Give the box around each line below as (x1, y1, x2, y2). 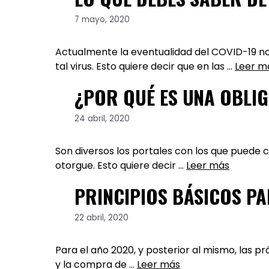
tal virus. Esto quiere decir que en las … (55, 59, 235, 73)
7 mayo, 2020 (74, 13, 130, 25)
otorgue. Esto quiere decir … (55, 158, 186, 172)
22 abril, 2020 (74, 211, 128, 223)
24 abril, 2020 (74, 112, 130, 124)
